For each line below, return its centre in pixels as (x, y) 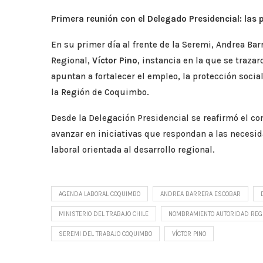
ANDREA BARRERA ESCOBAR (200, 194)
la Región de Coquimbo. (100, 92)
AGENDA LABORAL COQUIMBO (100, 194)
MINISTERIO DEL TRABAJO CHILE (104, 214)
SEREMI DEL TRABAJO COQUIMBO (105, 234)
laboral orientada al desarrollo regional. (133, 149)
